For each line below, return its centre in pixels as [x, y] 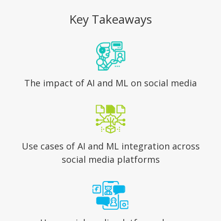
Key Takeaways [110, 19]
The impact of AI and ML [77, 83]
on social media [164, 83]
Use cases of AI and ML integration [97, 146]
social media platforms [110, 160]
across [186, 146]
